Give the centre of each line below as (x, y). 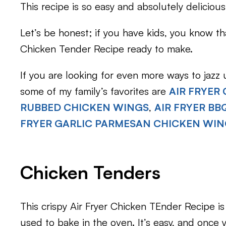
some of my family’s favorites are (95, 91)
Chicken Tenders (90, 173)
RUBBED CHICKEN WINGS (84, 107)
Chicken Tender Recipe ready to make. (106, 49)
